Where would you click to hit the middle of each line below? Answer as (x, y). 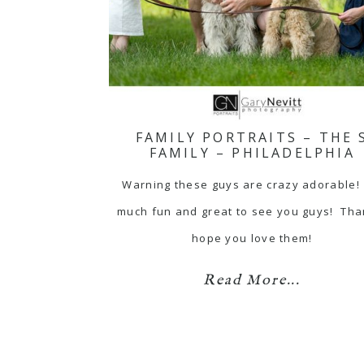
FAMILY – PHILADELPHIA (252, 152)
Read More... (252, 280)
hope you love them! (252, 238)
